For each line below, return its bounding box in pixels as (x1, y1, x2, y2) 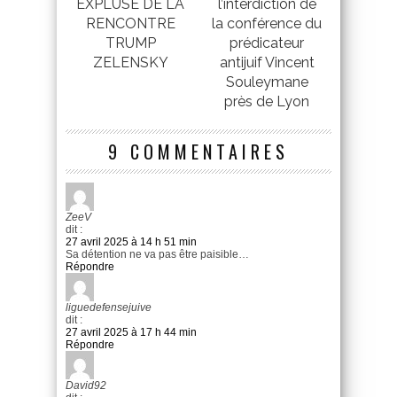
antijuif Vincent (219, 53, 315, 71)
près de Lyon (224, 92, 309, 110)
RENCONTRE (85, 14, 175, 32)
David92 (66, 378, 106, 392)
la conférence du (212, 14, 322, 32)
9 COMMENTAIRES (108, 137, 289, 165)
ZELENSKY (92, 53, 168, 71)
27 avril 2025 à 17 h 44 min (66, 325, 197, 339)
